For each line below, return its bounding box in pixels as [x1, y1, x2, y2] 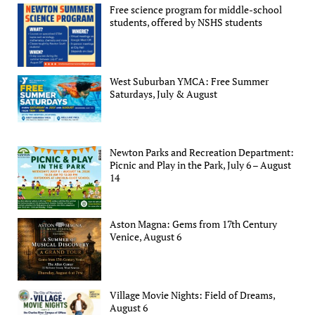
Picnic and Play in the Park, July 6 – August [110, 158, 292, 172]
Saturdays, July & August [110, 86, 218, 101]
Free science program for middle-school [110, 3, 283, 17]
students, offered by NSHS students [110, 15, 263, 30]
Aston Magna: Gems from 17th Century [110, 217, 278, 231]
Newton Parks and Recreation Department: [110, 146, 295, 160]
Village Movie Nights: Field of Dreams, [110, 288, 276, 302]
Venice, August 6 [110, 229, 182, 243]
